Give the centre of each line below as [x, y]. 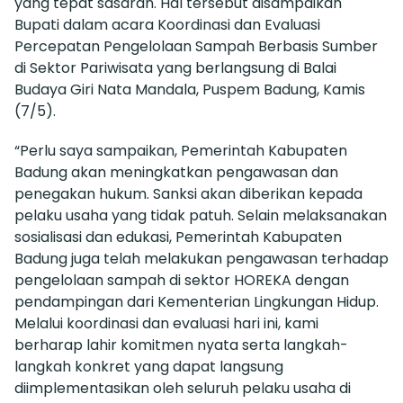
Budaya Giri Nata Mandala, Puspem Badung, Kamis [190, 89]
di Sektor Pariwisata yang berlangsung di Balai [175, 67]
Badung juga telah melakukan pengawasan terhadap [201, 258]
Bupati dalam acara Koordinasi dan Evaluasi [167, 24]
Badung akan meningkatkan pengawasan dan [176, 172]
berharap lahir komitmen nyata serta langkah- [181, 345]
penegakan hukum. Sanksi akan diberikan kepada [188, 193]
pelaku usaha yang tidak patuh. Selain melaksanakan [201, 215]
